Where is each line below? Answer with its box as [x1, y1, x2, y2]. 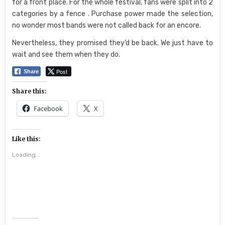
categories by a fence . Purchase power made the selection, [12, 10, 213, 18]
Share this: [12, 87, 47, 95]
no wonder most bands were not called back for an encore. [12, 21, 201, 30]
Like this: [12, 135, 41, 143]
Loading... [12, 151, 41, 158]
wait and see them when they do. [12, 50, 121, 59]
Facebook [34, 104, 63, 113]
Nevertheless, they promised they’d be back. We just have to [12, 39, 213, 47]
